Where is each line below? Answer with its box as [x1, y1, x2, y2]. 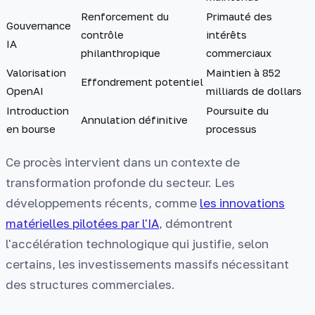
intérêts [206, 27, 247, 41]
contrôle [81, 27, 124, 41]
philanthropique [81, 46, 160, 59]
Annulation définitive [81, 112, 188, 126]
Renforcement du [81, 9, 169, 22]
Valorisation [6, 65, 66, 79]
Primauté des [206, 9, 272, 22]
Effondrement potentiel [81, 75, 203, 88]
